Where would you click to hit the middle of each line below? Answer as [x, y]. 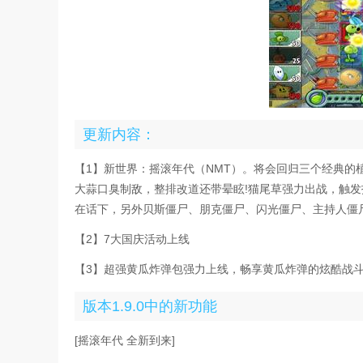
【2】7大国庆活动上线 [132, 239]
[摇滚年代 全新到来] [125, 340]
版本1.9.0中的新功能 [150, 306]
